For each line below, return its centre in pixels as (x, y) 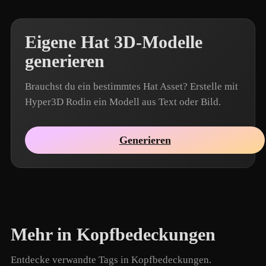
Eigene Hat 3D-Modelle (114, 42)
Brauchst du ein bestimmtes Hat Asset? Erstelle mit (132, 86)
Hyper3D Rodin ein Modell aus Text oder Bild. (123, 102)
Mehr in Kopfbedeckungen (113, 235)
